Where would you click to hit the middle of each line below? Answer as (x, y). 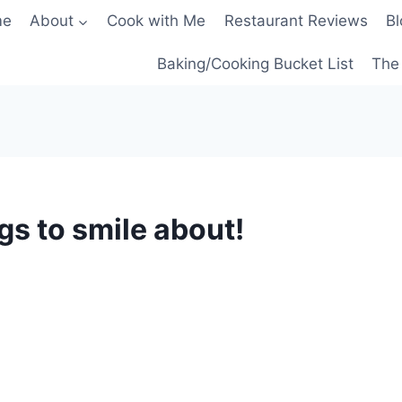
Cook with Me (157, 21)
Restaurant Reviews (296, 21)
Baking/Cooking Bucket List (255, 63)
